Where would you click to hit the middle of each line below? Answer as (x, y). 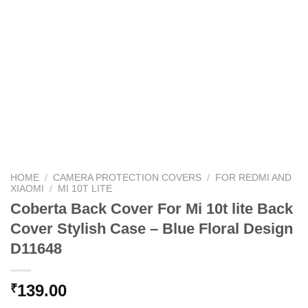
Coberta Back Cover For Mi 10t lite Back (152, 209)
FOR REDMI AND (254, 177)
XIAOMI (27, 188)
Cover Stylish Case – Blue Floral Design (152, 229)
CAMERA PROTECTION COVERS (128, 177)
